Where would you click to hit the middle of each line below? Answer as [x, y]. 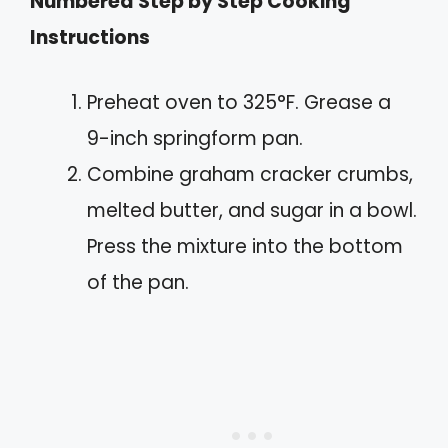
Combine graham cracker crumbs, [250, 174]
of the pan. [138, 282]
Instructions [90, 38]
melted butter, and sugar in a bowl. [252, 210]
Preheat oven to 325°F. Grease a [239, 102]
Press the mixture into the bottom [245, 246]
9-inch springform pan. [195, 138]
